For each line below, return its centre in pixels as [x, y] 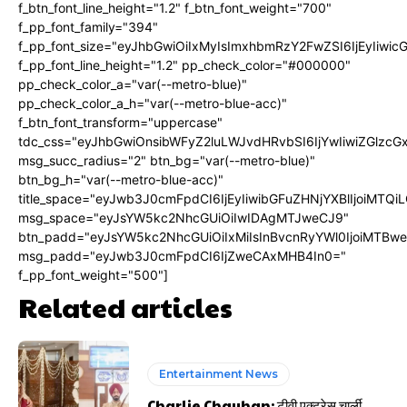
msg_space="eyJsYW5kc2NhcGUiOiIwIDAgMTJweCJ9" [184, 218]
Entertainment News [219, 373]
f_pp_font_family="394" [88, 27]
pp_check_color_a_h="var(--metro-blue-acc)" [153, 103]
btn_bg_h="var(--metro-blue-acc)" [121, 179]
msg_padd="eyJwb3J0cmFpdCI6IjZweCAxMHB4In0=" [182, 256]
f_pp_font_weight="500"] [93, 275]
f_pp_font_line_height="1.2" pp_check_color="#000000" [184, 65]
